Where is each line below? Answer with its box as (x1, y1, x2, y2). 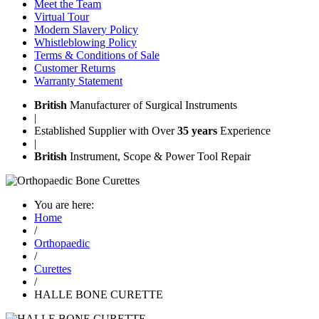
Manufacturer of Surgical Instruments (67, 99, 237, 112)
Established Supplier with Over (34, 125, 177, 137)
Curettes (34, 263, 71, 276)
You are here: (34, 199, 94, 211)
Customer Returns (34, 62, 115, 75)
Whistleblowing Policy (34, 36, 137, 49)
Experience (217, 125, 271, 137)
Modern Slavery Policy (34, 23, 138, 36)
